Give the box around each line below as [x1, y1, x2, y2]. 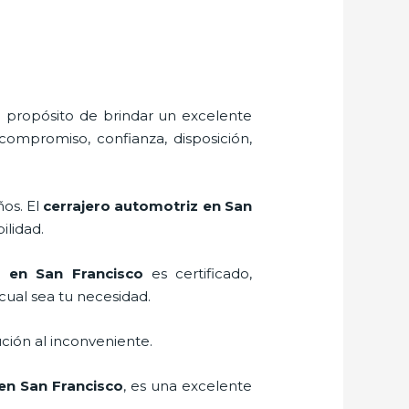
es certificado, [142, 264, 252, 282]
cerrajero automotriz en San [43, 196, 252, 215]
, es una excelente [122, 376, 252, 394]
